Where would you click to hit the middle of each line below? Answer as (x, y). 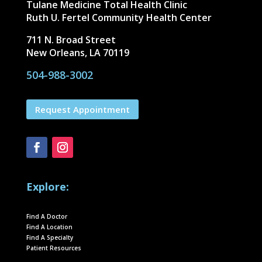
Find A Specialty (49, 238)
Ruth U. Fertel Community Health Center (119, 18)
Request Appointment (82, 109)
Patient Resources (54, 248)
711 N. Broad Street (71, 40)
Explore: (47, 187)
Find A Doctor (46, 217)
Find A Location (49, 227)
